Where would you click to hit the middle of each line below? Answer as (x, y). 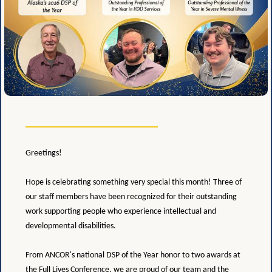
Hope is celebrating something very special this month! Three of (134, 182)
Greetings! (44, 153)
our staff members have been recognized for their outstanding (131, 197)
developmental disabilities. (71, 226)
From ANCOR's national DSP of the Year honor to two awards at (133, 255)
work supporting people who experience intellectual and (121, 212)
